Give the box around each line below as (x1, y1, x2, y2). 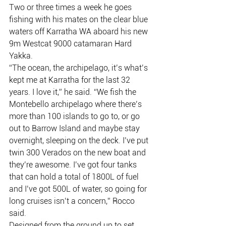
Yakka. (9, 51, 33, 61)
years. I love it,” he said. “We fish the (9, 87, 138, 97)
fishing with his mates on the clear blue (9, 15, 150, 25)
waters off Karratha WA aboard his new (9, 27, 150, 37)
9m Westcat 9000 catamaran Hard (9, 39, 134, 49)
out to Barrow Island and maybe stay (9, 124, 142, 134)
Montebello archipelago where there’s (9, 99, 144, 109)
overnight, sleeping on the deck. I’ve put (9, 136, 150, 146)
